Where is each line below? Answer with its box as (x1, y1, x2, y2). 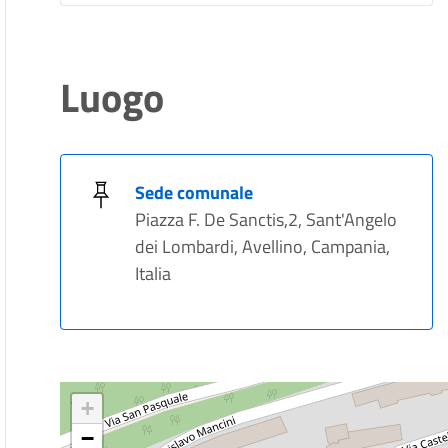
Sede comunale (135, 179, 254, 206)
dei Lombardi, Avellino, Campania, (135, 233, 391, 260)
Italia (135, 260, 172, 287)
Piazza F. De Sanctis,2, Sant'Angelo (135, 206, 398, 233)
